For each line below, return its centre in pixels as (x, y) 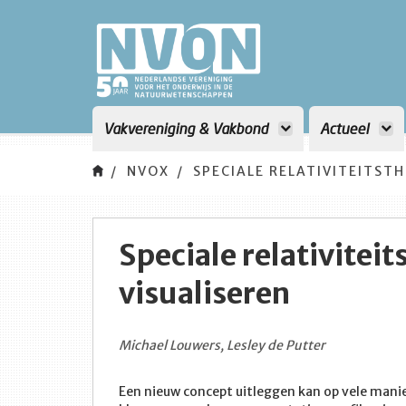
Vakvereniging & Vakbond (188, 128)
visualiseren (204, 294)
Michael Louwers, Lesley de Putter (222, 345)
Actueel (346, 128)
